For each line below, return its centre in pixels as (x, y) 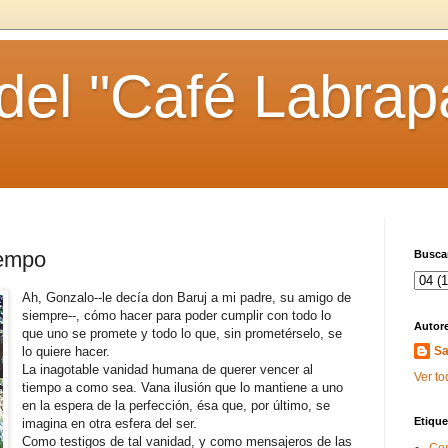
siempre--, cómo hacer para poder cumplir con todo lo (177, 315)
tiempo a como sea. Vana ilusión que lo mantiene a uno (183, 387)
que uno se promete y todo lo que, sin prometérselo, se (182, 333)
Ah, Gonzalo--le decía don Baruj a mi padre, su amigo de (187, 297)
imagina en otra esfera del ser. (110, 423)
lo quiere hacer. (66, 351)
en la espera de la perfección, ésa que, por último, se (176, 405)
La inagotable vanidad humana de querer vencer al (168, 369)
